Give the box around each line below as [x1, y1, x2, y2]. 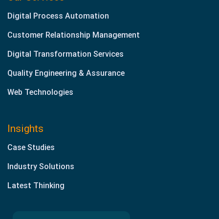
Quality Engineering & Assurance [7, 68, 125, 78]
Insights [7, 122, 44, 134]
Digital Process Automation [7, 11, 109, 21]
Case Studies [7, 142, 55, 152]
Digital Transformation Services [7, 49, 124, 59]
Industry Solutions [7, 161, 74, 171]
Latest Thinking [7, 180, 65, 190]
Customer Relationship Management [7, 30, 140, 40]
